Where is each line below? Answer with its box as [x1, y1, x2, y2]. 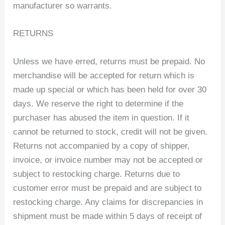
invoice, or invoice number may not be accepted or [13, 155, 203, 165]
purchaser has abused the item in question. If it [13, 113, 190, 123]
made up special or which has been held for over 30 [13, 84, 207, 94]
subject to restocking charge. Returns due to [13, 169, 180, 179]
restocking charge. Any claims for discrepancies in [13, 197, 203, 207]
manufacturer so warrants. [13, 1, 113, 11]
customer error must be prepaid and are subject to [13, 183, 202, 193]
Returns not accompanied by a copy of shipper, [13, 141, 190, 151]
